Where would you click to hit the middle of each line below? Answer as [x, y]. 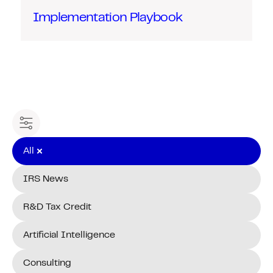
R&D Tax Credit [57, 207]
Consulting [47, 263]
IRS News [46, 179]
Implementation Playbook [108, 18]
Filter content [48, 127]
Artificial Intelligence [69, 235]
